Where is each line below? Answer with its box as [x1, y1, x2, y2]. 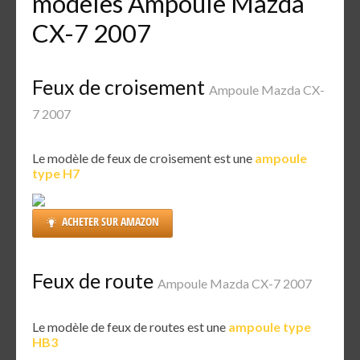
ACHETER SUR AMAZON [62, 213, 159, 229]
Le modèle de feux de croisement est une [32, 149, 255, 166]
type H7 [32, 165, 80, 181]
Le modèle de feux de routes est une [32, 319, 228, 335]
